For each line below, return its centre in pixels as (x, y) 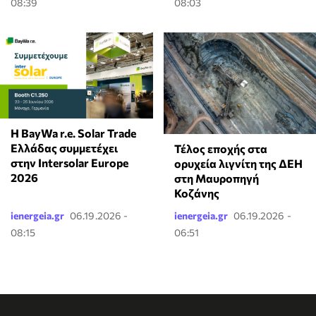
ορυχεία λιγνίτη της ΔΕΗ (238, 163)
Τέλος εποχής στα (220, 148)
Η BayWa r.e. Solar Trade (73, 133)
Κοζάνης (196, 193)
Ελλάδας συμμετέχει (64, 147)
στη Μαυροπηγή (216, 178)
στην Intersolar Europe (69, 162)
